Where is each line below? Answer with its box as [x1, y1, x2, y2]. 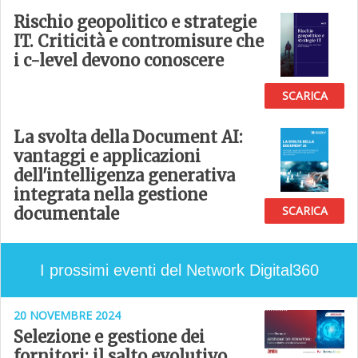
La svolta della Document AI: [14, 127, 243, 147]
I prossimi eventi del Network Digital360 [39, 261, 319, 279]
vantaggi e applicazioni [14, 146, 201, 166]
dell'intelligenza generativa [14, 165, 235, 185]
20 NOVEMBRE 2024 [14, 308, 121, 323]
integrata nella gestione [14, 185, 207, 205]
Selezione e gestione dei [14, 327, 205, 347]
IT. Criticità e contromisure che [14, 31, 264, 51]
